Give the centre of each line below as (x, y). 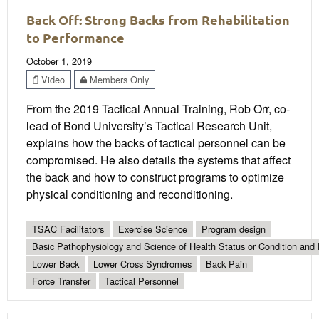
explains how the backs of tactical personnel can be (156, 142)
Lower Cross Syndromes (142, 263)
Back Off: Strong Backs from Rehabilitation (158, 20)
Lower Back (56, 263)
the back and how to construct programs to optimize (155, 177)
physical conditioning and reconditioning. (130, 194)
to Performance (75, 38)
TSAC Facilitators (68, 229)
